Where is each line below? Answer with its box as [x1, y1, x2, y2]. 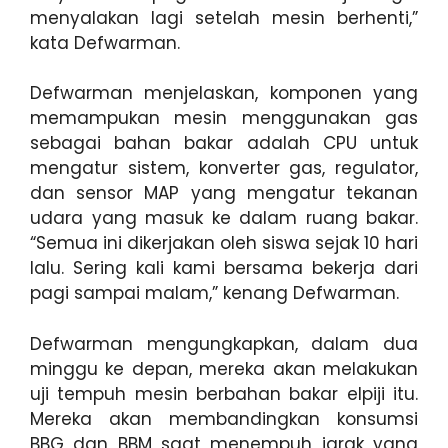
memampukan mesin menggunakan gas [30, 106, 418, 130]
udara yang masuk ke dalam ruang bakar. [30, 206, 418, 230]
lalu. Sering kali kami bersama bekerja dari [30, 256, 418, 280]
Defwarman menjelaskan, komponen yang [30, 81, 418, 105]
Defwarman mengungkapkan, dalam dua [30, 331, 418, 356]
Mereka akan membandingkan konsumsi [30, 406, 418, 431]
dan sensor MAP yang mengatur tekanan [30, 181, 418, 205]
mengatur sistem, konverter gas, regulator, [30, 156, 418, 180]
